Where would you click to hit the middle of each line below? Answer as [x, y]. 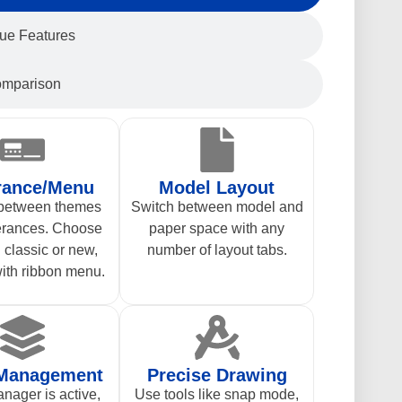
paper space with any [217, 228]
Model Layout [217, 187]
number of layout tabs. [217, 249]
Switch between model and [217, 206]
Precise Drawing [217, 375]
